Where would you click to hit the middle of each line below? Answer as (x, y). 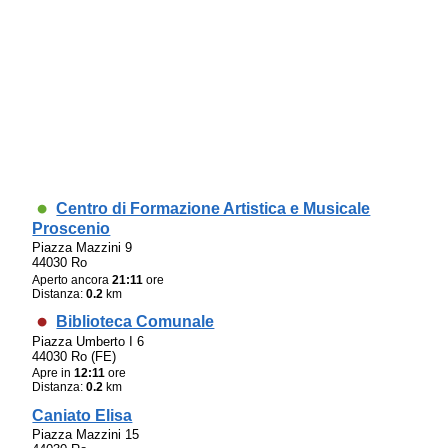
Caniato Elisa (82, 415)
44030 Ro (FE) (74, 357)
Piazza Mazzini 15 (86, 434)
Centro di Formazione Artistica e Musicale (213, 209)
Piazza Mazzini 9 (82, 248)
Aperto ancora (72, 279)
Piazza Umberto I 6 (88, 342)
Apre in (53, 373)
